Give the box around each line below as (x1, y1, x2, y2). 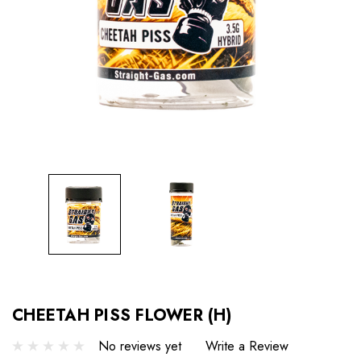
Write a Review (205, 336, 288, 355)
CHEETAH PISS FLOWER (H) (12, 304, 231, 328)
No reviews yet (98, 336, 181, 355)
